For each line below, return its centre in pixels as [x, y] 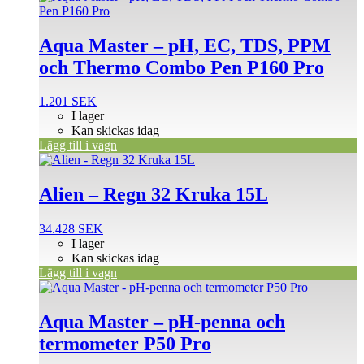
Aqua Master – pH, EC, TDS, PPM [185, 45]
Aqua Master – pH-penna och [162, 322]
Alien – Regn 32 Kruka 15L [154, 195]
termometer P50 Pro [125, 344]
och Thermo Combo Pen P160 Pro [182, 67]
